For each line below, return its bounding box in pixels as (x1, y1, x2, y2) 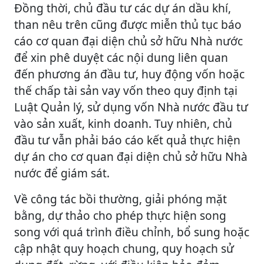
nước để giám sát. (14, 164, 110, 181)
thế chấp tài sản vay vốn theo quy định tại (14, 82, 237, 98)
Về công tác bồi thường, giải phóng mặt (14, 190, 227, 207)
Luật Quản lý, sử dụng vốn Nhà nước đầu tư (14, 98, 248, 115)
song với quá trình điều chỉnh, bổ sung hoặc (14, 223, 249, 240)
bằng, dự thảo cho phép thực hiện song (14, 207, 226, 223)
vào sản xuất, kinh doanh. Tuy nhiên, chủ (14, 115, 232, 131)
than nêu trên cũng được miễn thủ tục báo (14, 16, 242, 32)
